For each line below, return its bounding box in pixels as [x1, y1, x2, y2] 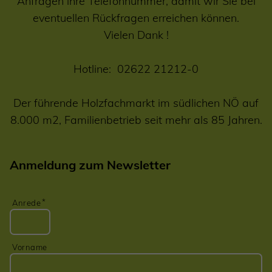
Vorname [12, 242, 47, 253]
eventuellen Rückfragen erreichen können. [33, 11, 239, 25]
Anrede [12, 198, 41, 208]
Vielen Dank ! [103, 28, 169, 42]
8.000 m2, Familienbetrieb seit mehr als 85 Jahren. [10, 113, 262, 127]
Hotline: [73, 62, 117, 76]
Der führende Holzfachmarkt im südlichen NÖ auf [13, 96, 259, 110]
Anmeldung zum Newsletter [10, 157, 171, 173]
